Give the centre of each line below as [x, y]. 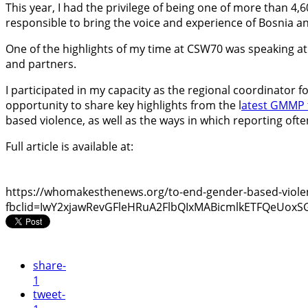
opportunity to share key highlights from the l [123, 106]
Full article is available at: [69, 147]
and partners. [41, 64]
